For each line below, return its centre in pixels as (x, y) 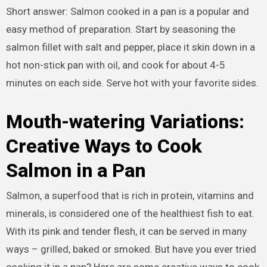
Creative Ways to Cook (104, 146)
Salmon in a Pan (75, 170)
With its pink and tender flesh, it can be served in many (126, 232)
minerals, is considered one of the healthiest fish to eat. (130, 214)
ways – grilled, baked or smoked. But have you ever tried (131, 249)
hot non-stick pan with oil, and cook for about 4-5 (115, 65)
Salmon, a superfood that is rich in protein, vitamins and (130, 196)
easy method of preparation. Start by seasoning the (120, 29)
